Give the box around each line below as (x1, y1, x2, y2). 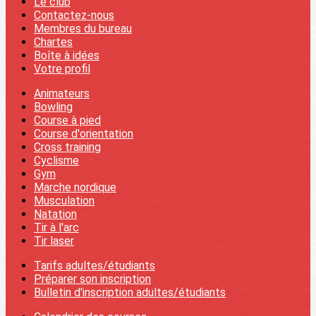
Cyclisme (34, 154, 79, 167)
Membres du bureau (34, 22, 132, 35)
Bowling (34, 100, 73, 114)
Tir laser (34, 234, 74, 248)
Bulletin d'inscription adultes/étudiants (34, 286, 226, 299)
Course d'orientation (34, 127, 133, 140)
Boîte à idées (34, 49, 99, 62)
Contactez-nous (34, 8, 114, 22)
